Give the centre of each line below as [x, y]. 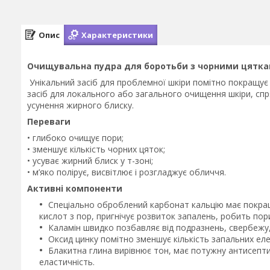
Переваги [49, 121]
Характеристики [117, 35]
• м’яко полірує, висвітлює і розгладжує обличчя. [128, 172]
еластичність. [68, 262]
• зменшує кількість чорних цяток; [96, 149]
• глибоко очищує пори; [75, 138]
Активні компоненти [75, 188]
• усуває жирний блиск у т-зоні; [90, 161]
